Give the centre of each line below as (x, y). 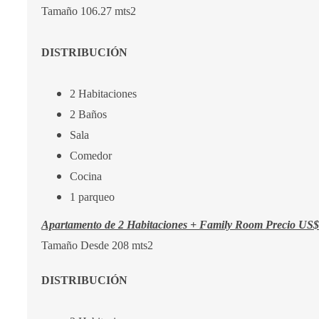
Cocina (87, 176)
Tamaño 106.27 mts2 (89, 11)
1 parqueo (94, 197)
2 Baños (90, 114)
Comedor (92, 156)
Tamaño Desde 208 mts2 (99, 245)
